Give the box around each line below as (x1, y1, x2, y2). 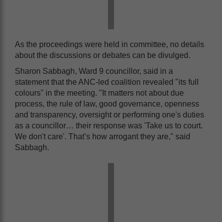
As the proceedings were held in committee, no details (15, 40, 204, 49)
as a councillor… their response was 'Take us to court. (15, 121, 203, 130)
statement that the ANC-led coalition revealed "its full (15, 77, 199, 86)
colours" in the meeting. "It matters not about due (15, 88, 184, 97)
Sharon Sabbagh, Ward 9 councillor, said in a (15, 66, 173, 75)
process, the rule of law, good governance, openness (15, 99, 199, 108)
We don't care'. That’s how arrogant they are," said (15, 132, 190, 141)
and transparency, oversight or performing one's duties (15, 110, 204, 119)
